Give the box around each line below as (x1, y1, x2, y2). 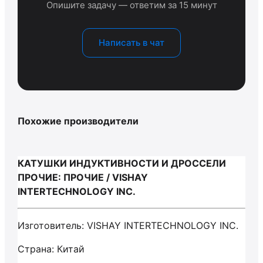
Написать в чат (99, 37, 164, 48)
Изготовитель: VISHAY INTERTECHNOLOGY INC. (18, 220, 238, 231)
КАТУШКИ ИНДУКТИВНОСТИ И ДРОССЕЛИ (18, 157, 226, 169)
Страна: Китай (18, 243, 85, 255)
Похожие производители (18, 115, 139, 127)
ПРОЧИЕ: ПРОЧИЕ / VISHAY (18, 171, 148, 183)
